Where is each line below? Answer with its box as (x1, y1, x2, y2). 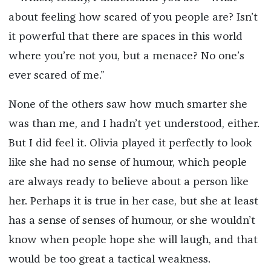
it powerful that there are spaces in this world (8, 31, 243, 42)
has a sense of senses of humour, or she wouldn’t (8, 215, 255, 226)
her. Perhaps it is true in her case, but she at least (8, 195, 258, 207)
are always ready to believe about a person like (8, 176, 249, 188)
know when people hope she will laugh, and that (8, 234, 258, 246)
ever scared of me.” (8, 70, 105, 81)
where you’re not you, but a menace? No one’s (8, 50, 244, 62)
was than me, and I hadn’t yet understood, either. (8, 118, 260, 129)
